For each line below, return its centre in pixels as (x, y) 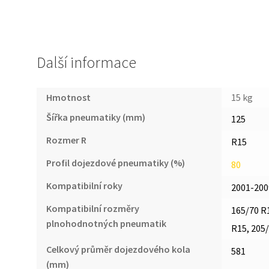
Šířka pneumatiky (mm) (95, 117)
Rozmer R (66, 140)
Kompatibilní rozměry (92, 209)
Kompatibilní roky (84, 186)
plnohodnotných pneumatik (106, 224)
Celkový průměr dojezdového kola (118, 249)
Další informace (86, 63)
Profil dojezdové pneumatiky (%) (115, 163)
